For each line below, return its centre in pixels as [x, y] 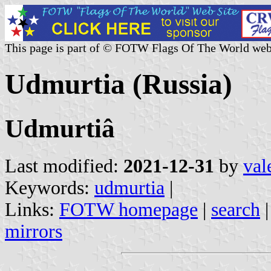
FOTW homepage [129, 209]
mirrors [34, 231]
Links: [32, 209]
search [236, 209]
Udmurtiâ [60, 128]
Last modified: [64, 166]
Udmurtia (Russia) [119, 84]
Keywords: [50, 188]
